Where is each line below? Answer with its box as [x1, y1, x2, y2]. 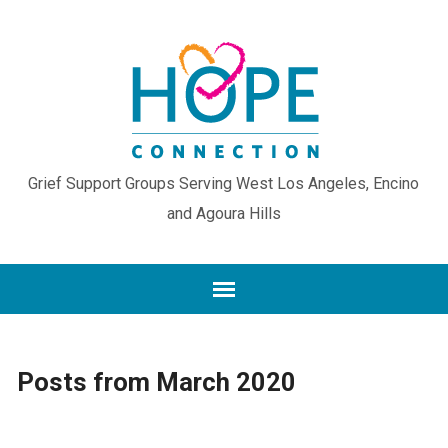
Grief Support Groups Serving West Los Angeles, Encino [28, 174, 420, 193]
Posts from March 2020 [16, 367, 296, 397]
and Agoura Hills [166, 204, 281, 223]
